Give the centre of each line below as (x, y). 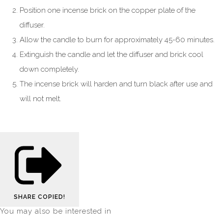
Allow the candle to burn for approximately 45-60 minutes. (117, 40)
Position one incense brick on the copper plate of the (108, 11)
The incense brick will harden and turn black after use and (116, 84)
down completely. (49, 69)
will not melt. (41, 99)
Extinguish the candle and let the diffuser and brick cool (111, 55)
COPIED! (52, 197)
